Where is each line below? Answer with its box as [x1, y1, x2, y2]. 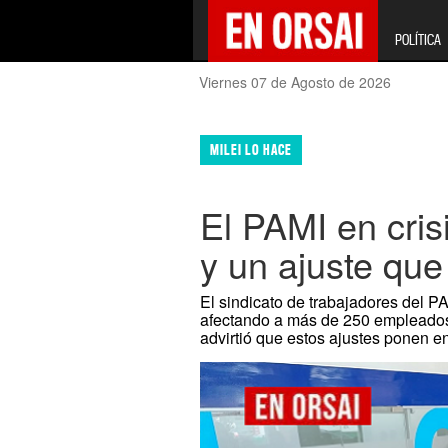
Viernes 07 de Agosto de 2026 [199, 72, 392, 92]
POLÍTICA [394, 31, 441, 48]
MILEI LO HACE [210, 141, 293, 159]
